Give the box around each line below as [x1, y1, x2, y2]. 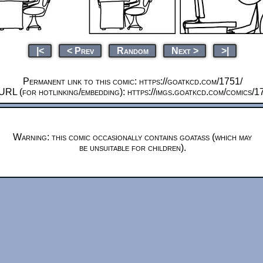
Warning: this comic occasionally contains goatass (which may [13, 131, 252, 142]
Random [116, 45, 149, 56]
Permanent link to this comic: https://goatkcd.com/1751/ [22, 76, 242, 86]
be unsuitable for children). [79, 142, 186, 153]
